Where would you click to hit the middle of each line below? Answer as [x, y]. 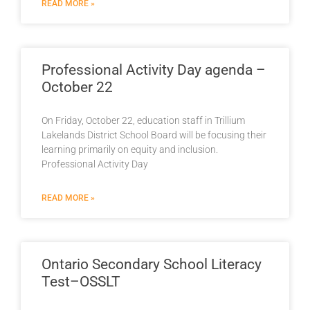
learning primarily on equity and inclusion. [130, 149]
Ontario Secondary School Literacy [152, 264]
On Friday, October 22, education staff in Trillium [143, 120]
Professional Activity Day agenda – [154, 70]
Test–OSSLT [81, 281]
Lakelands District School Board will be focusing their [154, 135]
